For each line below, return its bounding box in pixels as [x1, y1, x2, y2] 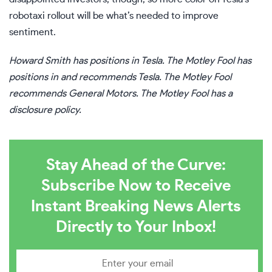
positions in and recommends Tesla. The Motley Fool [9, 72, 231, 82]
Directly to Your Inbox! [56, 219, 216, 235]
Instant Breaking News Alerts [31, 199, 241, 214]
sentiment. [9, 27, 56, 37]
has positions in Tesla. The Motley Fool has [70, 56, 251, 66]
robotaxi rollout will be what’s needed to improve [9, 11, 219, 21]
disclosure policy [9, 105, 79, 115]
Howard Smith [9, 56, 70, 66]
